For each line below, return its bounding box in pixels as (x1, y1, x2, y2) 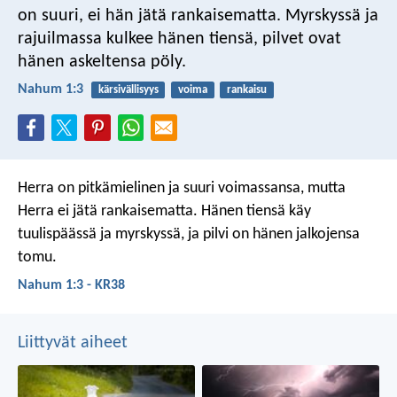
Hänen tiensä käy (198, 202, 311, 220)
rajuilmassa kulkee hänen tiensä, (18, 29, 258, 48)
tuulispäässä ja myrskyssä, (18, 225, 184, 243)
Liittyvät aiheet (18, 334, 128, 353)
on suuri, (18, 6, 83, 25)
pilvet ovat (258, 29, 341, 48)
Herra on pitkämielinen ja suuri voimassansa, (18, 179, 304, 197)
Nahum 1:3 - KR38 (18, 277, 125, 292)
